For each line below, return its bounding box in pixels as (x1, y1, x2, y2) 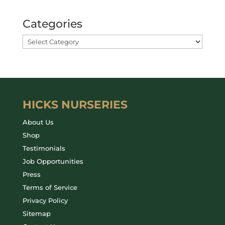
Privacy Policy (22, 196, 68, 205)
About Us (22, 118, 54, 127)
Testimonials (22, 144, 65, 153)
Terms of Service (22, 183, 77, 192)
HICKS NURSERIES (22, 98, 128, 112)
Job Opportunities (22, 157, 83, 166)
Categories (22, 17, 82, 31)
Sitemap (22, 209, 51, 218)
